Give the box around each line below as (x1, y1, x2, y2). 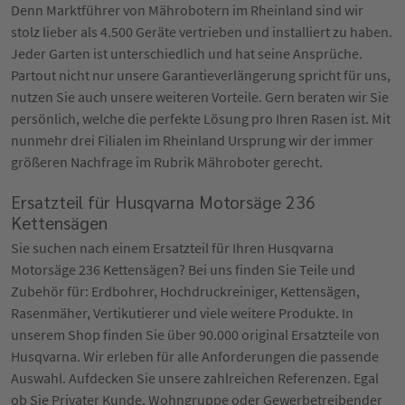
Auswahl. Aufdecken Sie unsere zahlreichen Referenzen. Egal (11, 368, 379, 387)
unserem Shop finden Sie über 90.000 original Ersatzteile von (11, 325, 380, 344)
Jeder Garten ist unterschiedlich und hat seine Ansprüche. (11, 43, 363, 62)
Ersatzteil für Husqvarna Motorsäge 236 (11, 189, 316, 212)
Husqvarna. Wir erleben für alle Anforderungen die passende (11, 346, 379, 365)
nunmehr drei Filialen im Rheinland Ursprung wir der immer (11, 130, 373, 149)
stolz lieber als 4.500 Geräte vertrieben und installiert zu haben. (11, 22, 392, 41)
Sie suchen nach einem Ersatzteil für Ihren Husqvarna (11, 238, 334, 257)
